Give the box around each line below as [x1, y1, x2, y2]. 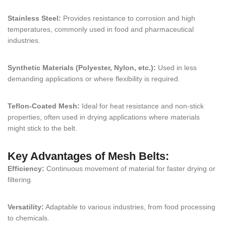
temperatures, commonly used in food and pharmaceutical [8, 25, 194, 34]
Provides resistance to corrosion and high [61, 14, 195, 23]
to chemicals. [8, 214, 49, 222]
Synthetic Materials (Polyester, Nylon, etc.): [8, 64, 156, 72]
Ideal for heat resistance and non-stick [80, 102, 204, 110]
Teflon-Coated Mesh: [8, 102, 80, 110]
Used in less [156, 64, 197, 72]
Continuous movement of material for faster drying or [44, 164, 215, 173]
